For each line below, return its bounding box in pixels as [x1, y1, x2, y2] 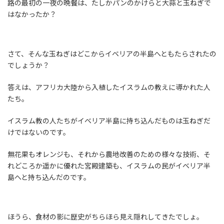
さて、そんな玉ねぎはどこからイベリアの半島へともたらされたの [7, 49, 216, 58]
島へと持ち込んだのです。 [7, 173, 90, 182]
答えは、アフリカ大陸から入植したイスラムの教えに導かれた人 [7, 83, 210, 92]
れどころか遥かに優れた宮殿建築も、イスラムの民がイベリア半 [7, 161, 210, 170]
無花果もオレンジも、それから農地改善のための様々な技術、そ [7, 150, 210, 159]
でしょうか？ [7, 61, 49, 70]
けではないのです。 [7, 128, 70, 137]
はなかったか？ [7, 10, 56, 19]
